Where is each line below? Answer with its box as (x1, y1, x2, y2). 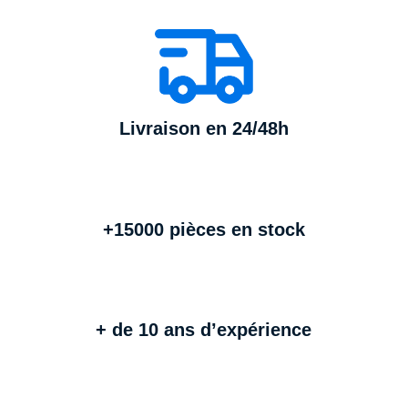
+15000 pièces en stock (102, 219, 305, 240)
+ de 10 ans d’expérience (96, 320, 312, 341)
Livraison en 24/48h (118, 118, 289, 139)
